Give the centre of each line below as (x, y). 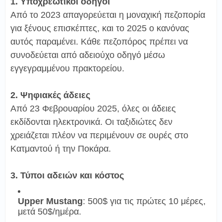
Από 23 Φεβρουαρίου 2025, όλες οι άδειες (93, 108)
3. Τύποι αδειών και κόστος (67, 175)
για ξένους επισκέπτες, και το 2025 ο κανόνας (100, 28)
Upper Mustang (50, 201)
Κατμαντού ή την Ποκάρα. (61, 148)
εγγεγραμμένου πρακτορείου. (67, 68)
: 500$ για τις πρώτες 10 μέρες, (144, 201)
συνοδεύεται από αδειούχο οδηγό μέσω (88, 55)
